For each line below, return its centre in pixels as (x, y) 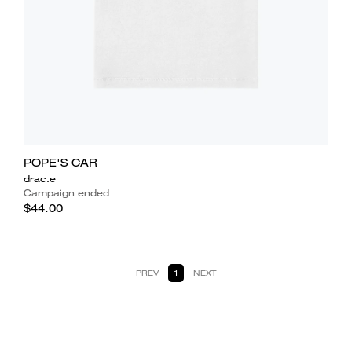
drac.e (39, 178)
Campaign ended (66, 192)
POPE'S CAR (60, 162)
